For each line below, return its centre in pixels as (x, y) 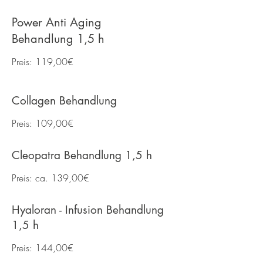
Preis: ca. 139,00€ (52, 178)
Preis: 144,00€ (44, 248)
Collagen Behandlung (64, 101)
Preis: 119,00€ (44, 62)
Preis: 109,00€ (44, 123)
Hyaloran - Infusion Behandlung (88, 210)
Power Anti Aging (57, 22)
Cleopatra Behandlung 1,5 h (82, 155)
